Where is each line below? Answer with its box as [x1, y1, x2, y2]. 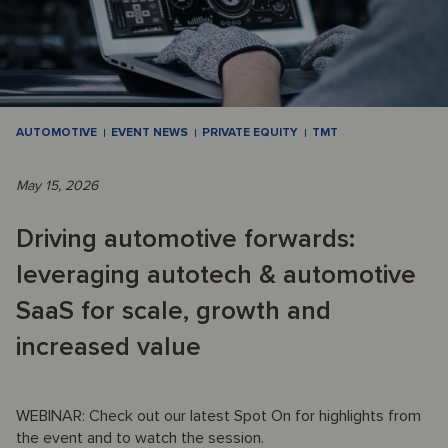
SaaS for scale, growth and [16, 294, 331, 327]
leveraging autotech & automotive [16, 258, 416, 291]
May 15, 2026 [16, 176, 98, 194]
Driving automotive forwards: [16, 222, 355, 255]
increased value [16, 330, 201, 363]
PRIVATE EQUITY [202, 124, 298, 140]
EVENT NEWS [111, 124, 188, 140]
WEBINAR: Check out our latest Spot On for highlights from [16, 405, 421, 426]
